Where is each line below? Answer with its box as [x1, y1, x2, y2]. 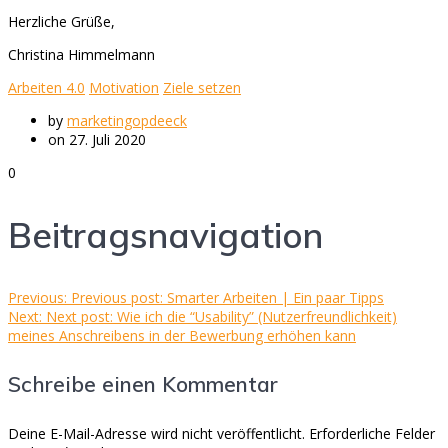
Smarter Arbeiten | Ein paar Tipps [167, 288, 384, 308]
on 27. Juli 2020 [48, 130, 146, 150]
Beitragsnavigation [8, 213, 323, 258]
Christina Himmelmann [8, 45, 155, 65]
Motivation [89, 78, 159, 98]
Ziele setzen [163, 78, 241, 98]
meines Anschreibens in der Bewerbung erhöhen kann [8, 326, 356, 346]
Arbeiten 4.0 [8, 78, 85, 98]
